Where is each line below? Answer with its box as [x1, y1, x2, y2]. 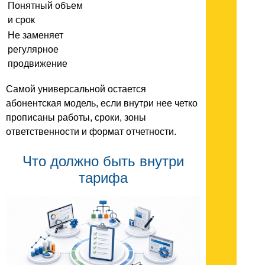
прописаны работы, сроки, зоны [6, 112, 146, 122]
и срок [8, 14, 35, 25]
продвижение [8, 58, 67, 69]
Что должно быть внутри [22, 153, 184, 169]
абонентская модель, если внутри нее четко [6, 98, 198, 108]
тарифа [78, 169, 128, 186]
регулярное [8, 44, 59, 54]
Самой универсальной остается [6, 83, 146, 94]
